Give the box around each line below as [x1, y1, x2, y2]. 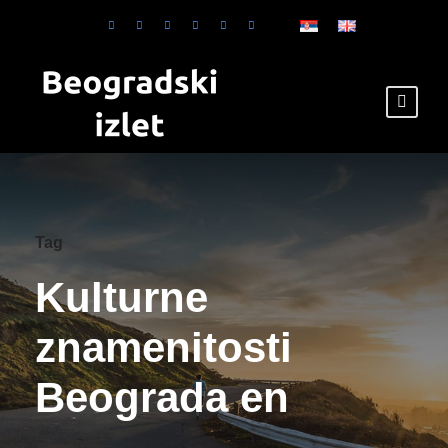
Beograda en [35, 373, 289, 421]
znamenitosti [35, 323, 292, 371]
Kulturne [35, 273, 208, 321]
